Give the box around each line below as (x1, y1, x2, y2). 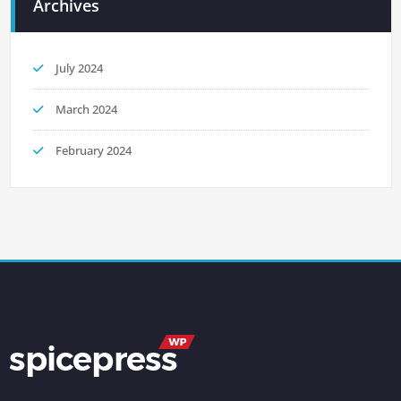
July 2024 (55, 59, 103, 76)
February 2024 (55, 141, 132, 158)
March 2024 (55, 100, 117, 117)
